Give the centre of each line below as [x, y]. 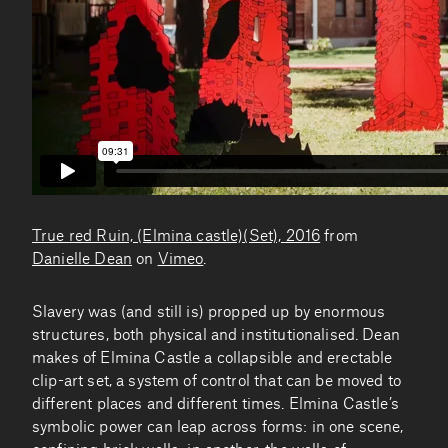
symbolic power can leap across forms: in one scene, [218, 427]
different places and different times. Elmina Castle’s [215, 404]
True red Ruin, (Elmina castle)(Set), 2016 [176, 236]
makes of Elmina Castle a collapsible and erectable [212, 358]
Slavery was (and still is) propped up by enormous [209, 312]
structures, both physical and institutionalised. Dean [216, 335]
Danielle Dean [82, 259]
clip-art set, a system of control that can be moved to [217, 381]
